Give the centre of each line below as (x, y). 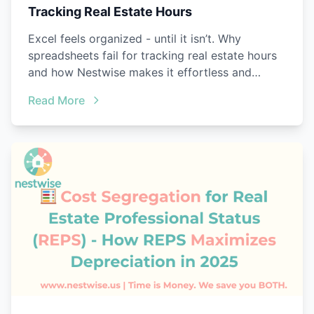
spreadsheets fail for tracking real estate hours (152, 56)
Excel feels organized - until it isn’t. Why (135, 39)
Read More (56, 101)
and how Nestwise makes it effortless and (140, 73)
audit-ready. (60, 89)
